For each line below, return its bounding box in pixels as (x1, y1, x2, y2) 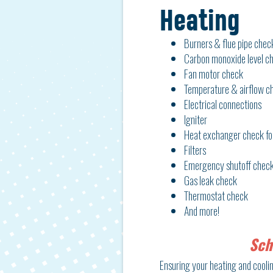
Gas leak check (184, 172, 237, 188)
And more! (184, 203, 219, 219)
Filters (184, 142, 206, 158)
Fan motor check (184, 66, 243, 82)
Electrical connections (184, 96, 261, 112)
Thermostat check (184, 188, 248, 204)
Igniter (184, 112, 207, 127)
